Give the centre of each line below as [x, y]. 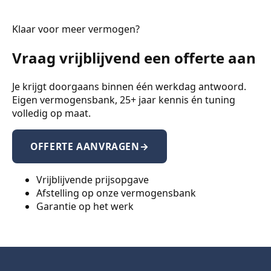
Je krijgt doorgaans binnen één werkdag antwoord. [129, 87]
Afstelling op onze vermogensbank [116, 193]
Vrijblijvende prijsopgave [93, 180]
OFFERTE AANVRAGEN [85, 146]
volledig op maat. [51, 113]
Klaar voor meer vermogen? [76, 29]
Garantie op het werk [85, 206]
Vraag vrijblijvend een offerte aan [134, 58]
